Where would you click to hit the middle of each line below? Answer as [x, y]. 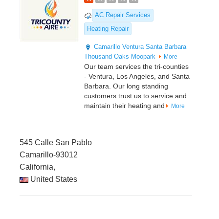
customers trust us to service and [135, 96]
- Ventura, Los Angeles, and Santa [137, 77]
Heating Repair [108, 29]
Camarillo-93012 [49, 155]
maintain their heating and [124, 106]
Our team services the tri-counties [136, 67]
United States [53, 179]
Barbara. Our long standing [126, 86]
